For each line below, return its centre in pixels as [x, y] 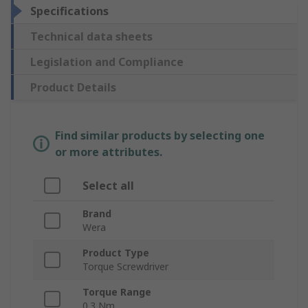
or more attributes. [109, 152]
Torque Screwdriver [125, 267]
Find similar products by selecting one [160, 136]
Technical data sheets [91, 37]
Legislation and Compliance [107, 62]
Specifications [69, 11]
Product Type [116, 253]
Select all [108, 186]
